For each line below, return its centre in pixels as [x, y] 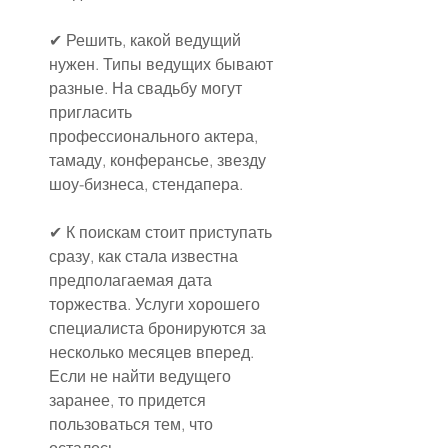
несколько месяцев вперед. [153, 351]
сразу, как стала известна [145, 255]
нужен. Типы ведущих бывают [163, 63]
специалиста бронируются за [159, 327]
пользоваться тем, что [133, 423]
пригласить [92, 111]
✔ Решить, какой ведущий [147, 39]
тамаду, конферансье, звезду [159, 159]
